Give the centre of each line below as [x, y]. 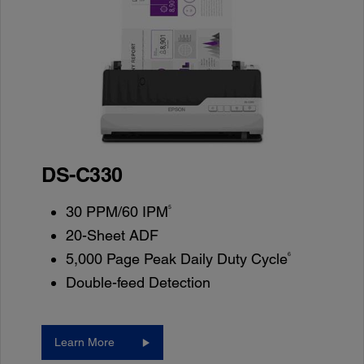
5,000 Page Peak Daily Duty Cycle [177, 259]
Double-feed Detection [139, 283]
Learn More [85, 342]
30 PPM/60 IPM [117, 212]
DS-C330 [82, 175]
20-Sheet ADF [113, 236]
